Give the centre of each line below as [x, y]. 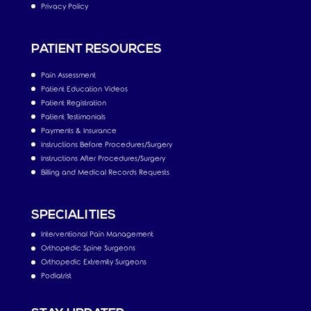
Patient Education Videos [84, 89]
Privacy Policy [64, 6]
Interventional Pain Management [97, 234]
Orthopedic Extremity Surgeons [93, 262]
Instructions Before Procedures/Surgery [106, 144]
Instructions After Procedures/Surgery [103, 158]
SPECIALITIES [73, 216]
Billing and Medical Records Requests [105, 172]
